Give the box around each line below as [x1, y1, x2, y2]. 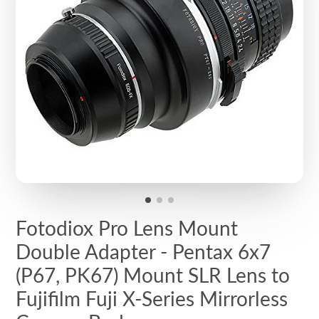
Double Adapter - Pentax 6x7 [16, 239, 271, 263]
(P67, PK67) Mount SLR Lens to [16, 262, 291, 287]
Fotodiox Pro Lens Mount [16, 215, 239, 240]
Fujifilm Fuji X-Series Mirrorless [16, 286, 288, 310]
